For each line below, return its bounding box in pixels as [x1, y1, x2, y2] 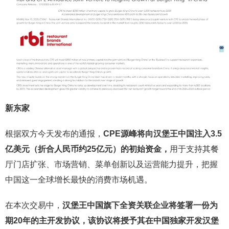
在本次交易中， [5, 201, 62, 210]
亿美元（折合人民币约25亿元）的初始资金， [5, 145, 170, 154]
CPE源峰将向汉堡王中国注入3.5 [103, 129, 222, 139]
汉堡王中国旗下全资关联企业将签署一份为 [62, 201, 218, 210]
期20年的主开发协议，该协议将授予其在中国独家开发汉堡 [5, 216, 219, 225]
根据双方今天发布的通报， [5, 129, 103, 139]
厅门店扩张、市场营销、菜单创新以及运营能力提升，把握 [5, 160, 218, 169]
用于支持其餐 [170, 145, 219, 154]
